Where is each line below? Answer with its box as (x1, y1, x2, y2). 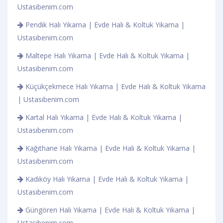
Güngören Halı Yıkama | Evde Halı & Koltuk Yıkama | (23, 205, 195, 215)
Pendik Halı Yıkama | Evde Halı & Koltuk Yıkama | (23, 19, 185, 29)
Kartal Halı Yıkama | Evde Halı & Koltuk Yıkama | (23, 112, 182, 122)
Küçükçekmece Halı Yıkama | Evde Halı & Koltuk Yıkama (23, 81, 206, 91)
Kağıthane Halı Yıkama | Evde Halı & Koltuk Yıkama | (23, 143, 196, 153)
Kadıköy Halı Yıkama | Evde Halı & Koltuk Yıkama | (23, 174, 189, 184)
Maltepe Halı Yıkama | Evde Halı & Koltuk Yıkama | (23, 50, 190, 60)
